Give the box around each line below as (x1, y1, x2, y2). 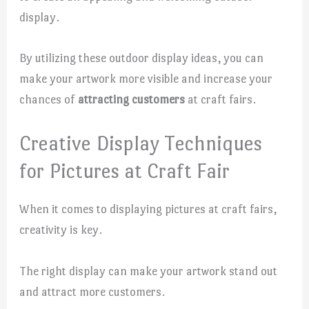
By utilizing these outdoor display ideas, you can (19, 51, 264, 66)
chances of (19, 92, 79, 107)
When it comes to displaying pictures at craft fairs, (19, 202, 277, 217)
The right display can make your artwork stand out (19, 263, 278, 278)
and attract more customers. (19, 284, 166, 299)
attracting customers (78, 92, 186, 107)
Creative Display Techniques (19, 132, 263, 156)
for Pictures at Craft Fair (19, 159, 230, 183)
